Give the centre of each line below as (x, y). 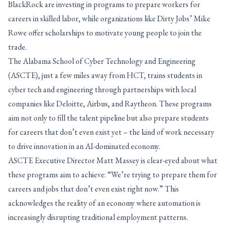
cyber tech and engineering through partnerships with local (102, 89)
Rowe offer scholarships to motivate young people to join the (105, 33)
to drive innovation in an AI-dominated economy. (84, 146)
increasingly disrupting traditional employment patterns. (98, 217)
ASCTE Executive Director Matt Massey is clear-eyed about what (113, 160)
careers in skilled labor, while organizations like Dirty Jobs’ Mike (109, 18)
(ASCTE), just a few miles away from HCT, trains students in (105, 75)
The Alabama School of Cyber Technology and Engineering (102, 61)
